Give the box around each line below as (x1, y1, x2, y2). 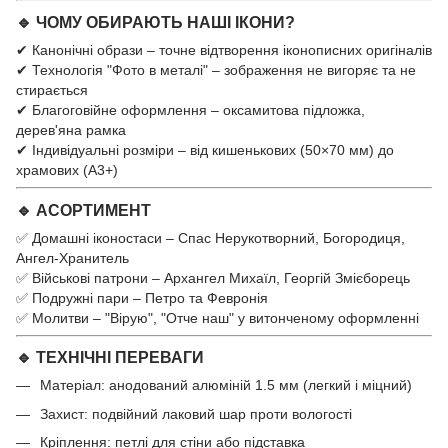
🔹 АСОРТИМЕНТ (16, 200, 151, 219)
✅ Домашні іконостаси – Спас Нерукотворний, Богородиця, (16, 229, 405, 246)
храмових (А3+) (16, 161, 118, 178)
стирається (16, 81, 88, 98)
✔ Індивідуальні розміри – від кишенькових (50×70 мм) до (16, 141, 394, 158)
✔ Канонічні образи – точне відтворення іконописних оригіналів (16, 41, 432, 58)
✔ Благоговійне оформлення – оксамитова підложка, (16, 101, 365, 118)
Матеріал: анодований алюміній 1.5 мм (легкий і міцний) (40, 377, 412, 394)
